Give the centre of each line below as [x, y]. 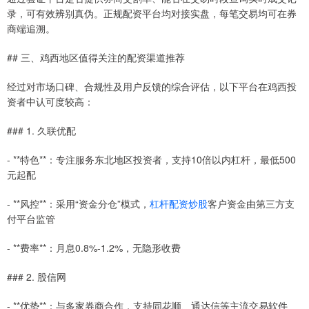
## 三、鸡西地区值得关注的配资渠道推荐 [96, 57]
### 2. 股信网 [37, 277]
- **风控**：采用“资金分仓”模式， [78, 203]
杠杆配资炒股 [179, 203]
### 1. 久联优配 [41, 130]
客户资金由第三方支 [251, 203]
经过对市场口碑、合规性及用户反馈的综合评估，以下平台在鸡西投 [152, 86]
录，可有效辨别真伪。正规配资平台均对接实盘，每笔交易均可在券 [152, 13]
